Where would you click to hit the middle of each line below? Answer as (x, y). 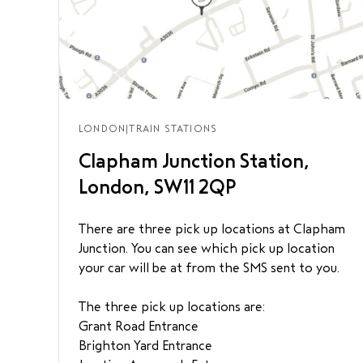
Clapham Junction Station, (194, 161)
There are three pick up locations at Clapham (212, 229)
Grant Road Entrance (139, 326)
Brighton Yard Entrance (145, 346)
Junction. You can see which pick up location (207, 248)
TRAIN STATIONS (173, 129)
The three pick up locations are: (172, 307)
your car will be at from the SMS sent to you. (209, 268)
